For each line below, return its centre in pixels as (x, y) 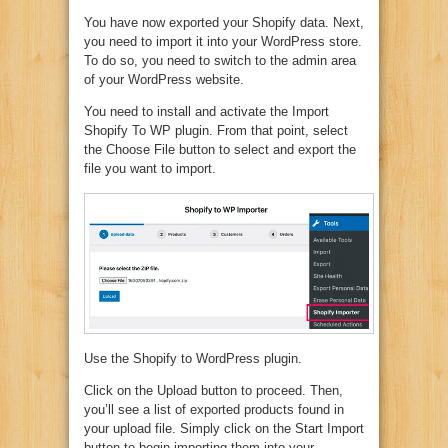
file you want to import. (150, 168)
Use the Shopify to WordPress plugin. (193, 358)
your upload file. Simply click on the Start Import (224, 428)
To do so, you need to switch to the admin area (220, 60)
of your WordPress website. (164, 79)
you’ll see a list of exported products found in (214, 409)
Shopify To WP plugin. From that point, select (216, 130)
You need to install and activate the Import (206, 111)
